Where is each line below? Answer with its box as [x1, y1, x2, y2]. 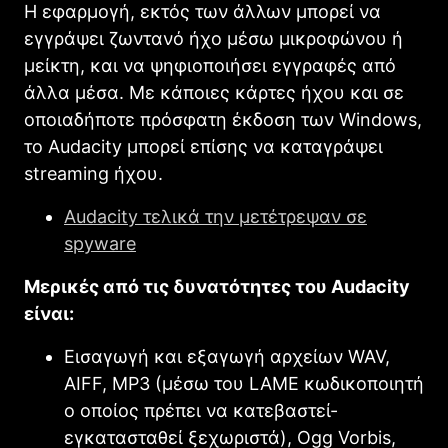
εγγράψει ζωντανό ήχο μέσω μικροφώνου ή [24, 27, 403, 49]
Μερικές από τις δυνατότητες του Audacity [24, 275, 410, 297]
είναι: [24, 302, 74, 324]
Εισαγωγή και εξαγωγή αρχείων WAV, [64, 345, 390, 367]
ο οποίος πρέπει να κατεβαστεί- [64, 399, 338, 421]
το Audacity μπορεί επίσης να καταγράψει [24, 135, 383, 157]
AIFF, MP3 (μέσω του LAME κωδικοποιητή [64, 372, 424, 394]
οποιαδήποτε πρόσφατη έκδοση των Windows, [24, 108, 422, 130]
